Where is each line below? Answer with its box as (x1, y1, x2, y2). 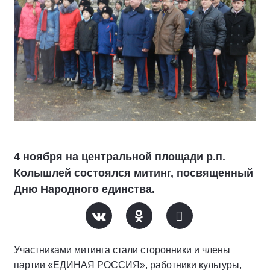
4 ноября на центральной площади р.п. (14, 150, 225, 163)
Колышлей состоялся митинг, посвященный (14, 166, 253, 179)
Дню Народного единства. (14, 183, 155, 195)
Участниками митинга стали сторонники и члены (14, 244, 230, 255)
